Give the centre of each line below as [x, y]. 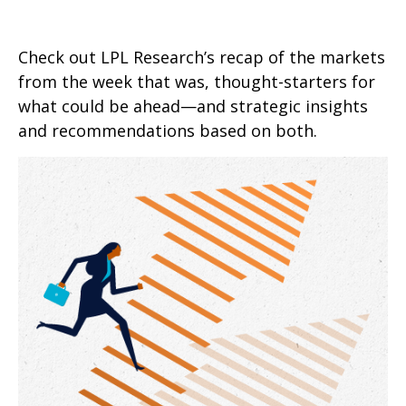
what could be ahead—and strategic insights [193, 106]
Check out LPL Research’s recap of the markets [202, 57]
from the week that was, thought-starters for [197, 82]
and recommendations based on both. [168, 130]
